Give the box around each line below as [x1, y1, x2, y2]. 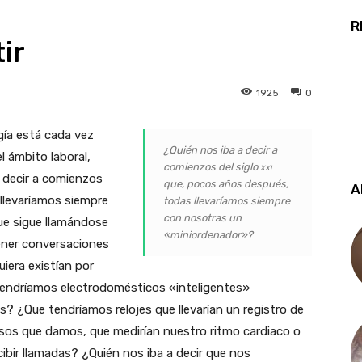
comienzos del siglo [163, 160, 261, 173]
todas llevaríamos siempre [163, 194, 291, 207]
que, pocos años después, [163, 177, 289, 190]
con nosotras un [163, 211, 242, 224]
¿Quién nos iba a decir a [163, 143, 278, 156]
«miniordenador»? [163, 228, 254, 241]
